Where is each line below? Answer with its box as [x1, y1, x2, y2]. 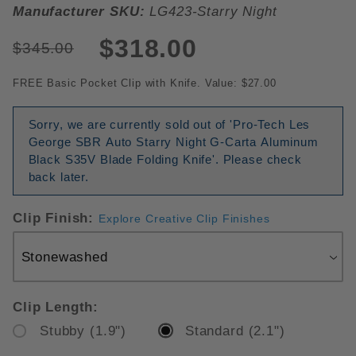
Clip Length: [13, 300, 99, 315]
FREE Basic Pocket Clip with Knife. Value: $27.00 [13, 76, 277, 89]
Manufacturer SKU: [13, 3, 145, 19]
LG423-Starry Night [145, 3, 277, 19]
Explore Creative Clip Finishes [99, 212, 270, 225]
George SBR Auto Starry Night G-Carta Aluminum [28, 135, 319, 149]
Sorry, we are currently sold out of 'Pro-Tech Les [28, 118, 311, 131]
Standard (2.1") [184, 323, 285, 339]
